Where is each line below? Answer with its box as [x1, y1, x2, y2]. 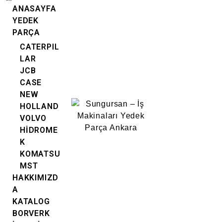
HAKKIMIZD [12, 173, 59, 182]
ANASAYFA [12, 4, 56, 13]
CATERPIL [20, 42, 59, 52]
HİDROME [20, 125, 58, 135]
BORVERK [12, 209, 50, 218]
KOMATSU [20, 149, 60, 159]
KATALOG [12, 197, 50, 206]
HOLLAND [20, 102, 59, 111]
